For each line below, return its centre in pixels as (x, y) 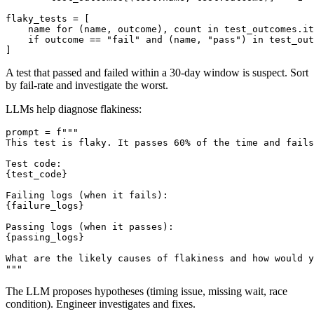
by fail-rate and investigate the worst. (87, 101)
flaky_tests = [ (48, 34)
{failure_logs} (45, 221)
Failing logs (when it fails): (87, 211)
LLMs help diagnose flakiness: (74, 125)
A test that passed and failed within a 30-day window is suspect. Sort (157, 88)
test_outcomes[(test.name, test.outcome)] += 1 (154, 13)
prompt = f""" (42, 148)
